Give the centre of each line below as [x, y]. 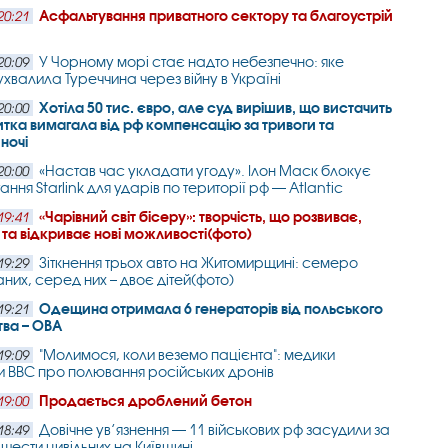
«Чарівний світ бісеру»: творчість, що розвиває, [201, 216]
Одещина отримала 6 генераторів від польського [211, 308]
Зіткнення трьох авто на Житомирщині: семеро [199, 262]
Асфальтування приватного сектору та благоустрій [216, 15]
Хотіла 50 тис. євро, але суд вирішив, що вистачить [216, 107]
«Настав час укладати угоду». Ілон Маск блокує [205, 170]
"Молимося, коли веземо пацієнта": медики [187, 354]
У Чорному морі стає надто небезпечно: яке [192, 61]
